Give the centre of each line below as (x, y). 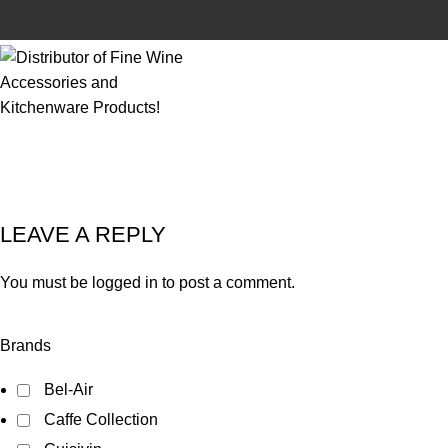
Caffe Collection (101, 419)
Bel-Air (68, 389)
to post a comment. (226, 282)
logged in (125, 282)
